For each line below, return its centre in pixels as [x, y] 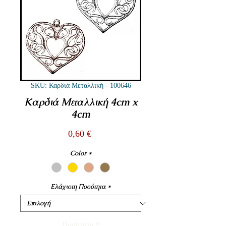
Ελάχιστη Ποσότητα [78, 186]
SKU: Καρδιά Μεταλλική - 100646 [81, 85]
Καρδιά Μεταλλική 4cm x [81, 102]
